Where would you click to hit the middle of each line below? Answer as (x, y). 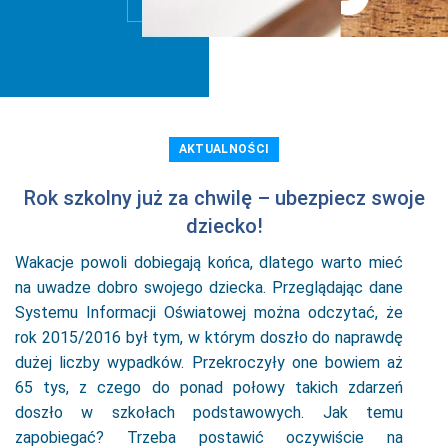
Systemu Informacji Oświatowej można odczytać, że (209, 312)
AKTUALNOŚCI (224, 149)
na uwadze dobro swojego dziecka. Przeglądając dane (209, 287)
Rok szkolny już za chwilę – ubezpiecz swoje (224, 198)
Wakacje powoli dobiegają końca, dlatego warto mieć (209, 262)
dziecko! (224, 226)
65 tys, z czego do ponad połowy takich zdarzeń (209, 387)
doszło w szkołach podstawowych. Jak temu (209, 412)
